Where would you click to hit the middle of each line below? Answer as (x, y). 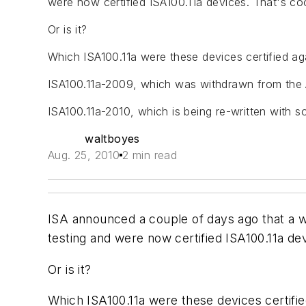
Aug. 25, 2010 (84, 155)
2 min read (150, 155)
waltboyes (112, 139)
